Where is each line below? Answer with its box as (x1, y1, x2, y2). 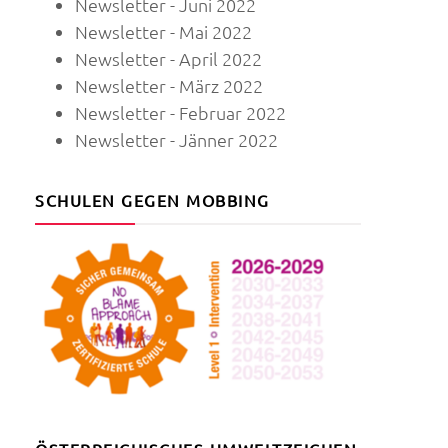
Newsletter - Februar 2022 (75, 101, 286, 125)
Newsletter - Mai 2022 (75, 20, 252, 44)
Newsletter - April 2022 (75, 47, 262, 71)
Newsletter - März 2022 (75, 74, 263, 98)
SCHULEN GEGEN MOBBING (35, 190, 270, 211)
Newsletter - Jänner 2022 (75, 128, 278, 152)
